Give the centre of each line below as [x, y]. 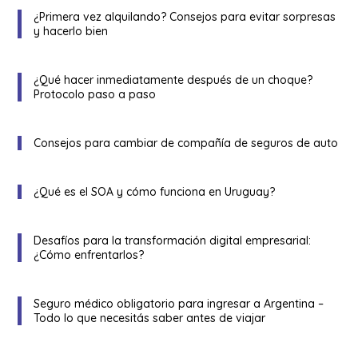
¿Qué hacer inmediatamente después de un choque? [173, 80]
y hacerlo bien [71, 31]
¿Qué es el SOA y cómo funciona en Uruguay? [155, 191]
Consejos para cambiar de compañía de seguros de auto [186, 143]
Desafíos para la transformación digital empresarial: [173, 240]
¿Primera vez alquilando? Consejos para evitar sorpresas [185, 16]
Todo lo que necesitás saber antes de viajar [150, 318]
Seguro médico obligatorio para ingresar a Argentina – [179, 303]
